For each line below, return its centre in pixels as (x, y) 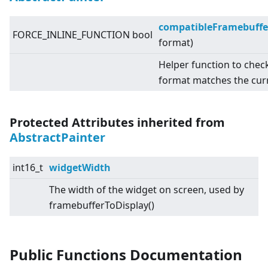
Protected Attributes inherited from (117, 123)
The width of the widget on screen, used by (147, 190)
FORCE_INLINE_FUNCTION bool (83, 35)
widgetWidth (80, 168)
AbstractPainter (57, 138)
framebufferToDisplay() (102, 205)
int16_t (28, 168)
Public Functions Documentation (126, 255)
